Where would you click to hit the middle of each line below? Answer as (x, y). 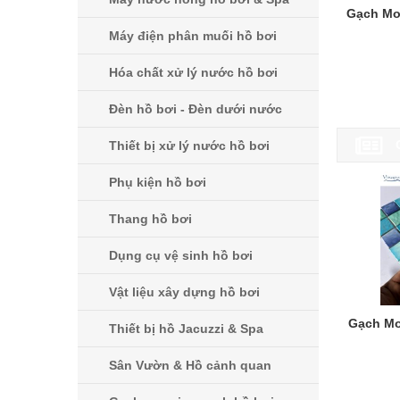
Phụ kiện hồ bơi (158, 183)
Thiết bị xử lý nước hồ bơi (189, 146)
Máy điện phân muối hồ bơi (193, 36)
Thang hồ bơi (150, 219)
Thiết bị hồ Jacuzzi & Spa (186, 329)
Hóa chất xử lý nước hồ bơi (193, 73)
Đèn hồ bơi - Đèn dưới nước (196, 109)
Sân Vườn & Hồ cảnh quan (190, 366)
